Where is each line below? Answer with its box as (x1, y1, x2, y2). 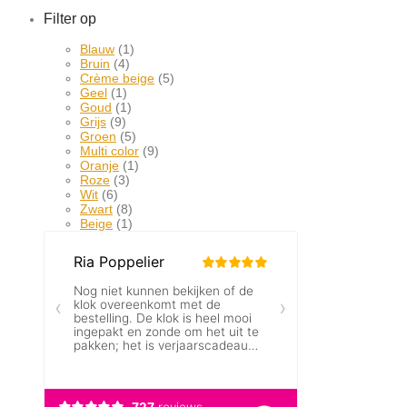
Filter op (44, 11, 96, 26)
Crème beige (80, 71, 154, 85)
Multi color (80, 144, 139, 158)
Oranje (80, 158, 119, 173)
